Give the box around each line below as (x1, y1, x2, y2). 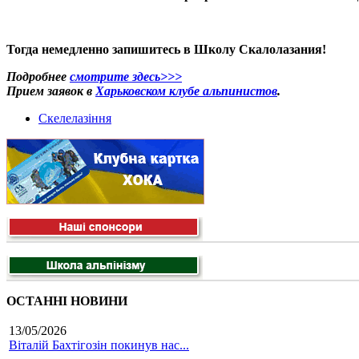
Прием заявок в (6, 84, 95, 99)
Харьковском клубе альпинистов (95, 84, 277, 99)
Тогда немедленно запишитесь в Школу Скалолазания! (6, 42, 326, 57)
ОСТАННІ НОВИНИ (6, 294, 127, 309)
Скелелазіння (38, 111, 111, 126)
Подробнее (6, 70, 70, 84)
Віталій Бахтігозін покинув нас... (9, 338, 189, 353)
